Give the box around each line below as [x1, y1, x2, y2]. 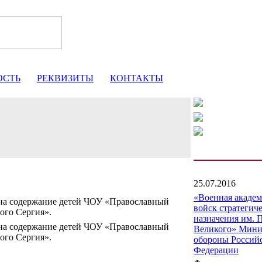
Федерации [194, 245, 239, 255]
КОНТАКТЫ [110, 73, 163, 83]
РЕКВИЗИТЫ [37, 73, 94, 83]
